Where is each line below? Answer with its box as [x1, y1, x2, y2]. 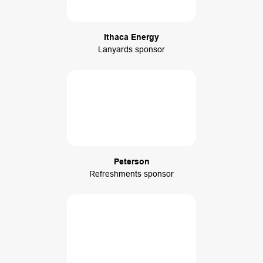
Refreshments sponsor [89, 168, 174, 178]
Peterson [113, 156, 150, 166]
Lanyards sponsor [98, 45, 165, 55]
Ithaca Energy [104, 32, 159, 42]
